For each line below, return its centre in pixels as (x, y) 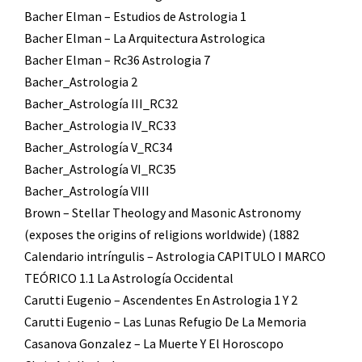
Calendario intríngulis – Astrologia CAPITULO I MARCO (175, 256)
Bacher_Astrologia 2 (81, 81)
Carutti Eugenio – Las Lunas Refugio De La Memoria (165, 321)
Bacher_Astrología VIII (87, 190)
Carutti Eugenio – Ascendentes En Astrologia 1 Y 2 (161, 299)
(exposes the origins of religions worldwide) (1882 (162, 234)
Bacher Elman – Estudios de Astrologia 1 (135, 16)
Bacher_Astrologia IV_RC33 (100, 125)
